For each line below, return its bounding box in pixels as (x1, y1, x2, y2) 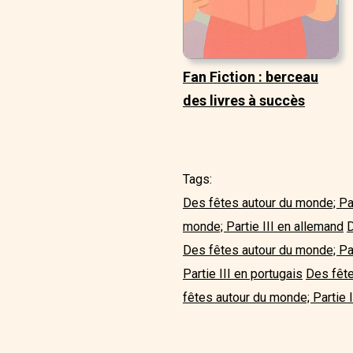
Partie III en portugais (183, 266, 303, 282)
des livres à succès (183, 92, 305, 110)
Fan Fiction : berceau (183, 69, 318, 86)
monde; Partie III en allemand (183, 219, 344, 235)
